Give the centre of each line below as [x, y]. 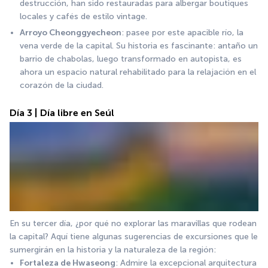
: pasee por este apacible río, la [182, 32]
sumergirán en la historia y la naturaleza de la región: [113, 250]
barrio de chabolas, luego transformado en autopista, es [131, 59]
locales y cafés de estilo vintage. [83, 16]
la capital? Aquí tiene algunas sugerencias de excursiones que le [134, 237]
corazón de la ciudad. [62, 85]
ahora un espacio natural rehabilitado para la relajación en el [138, 72]
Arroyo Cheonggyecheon [71, 32]
